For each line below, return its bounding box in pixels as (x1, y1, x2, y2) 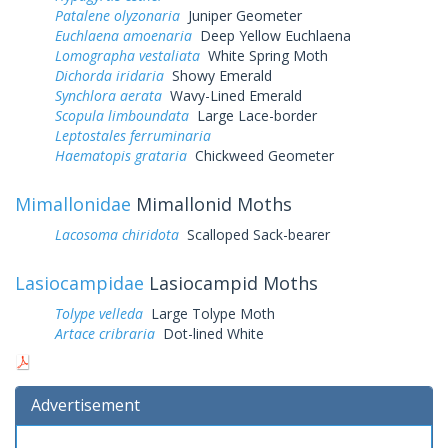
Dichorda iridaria (55, 65, 164, 85)
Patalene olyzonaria (55, 5, 180, 25)
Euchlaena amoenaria (55, 25, 192, 45)
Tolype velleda (55, 303, 143, 323)
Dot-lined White (155, 323, 264, 343)
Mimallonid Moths (131, 191, 292, 216)
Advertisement (31, 393, 140, 416)
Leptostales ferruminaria (55, 125, 211, 145)
